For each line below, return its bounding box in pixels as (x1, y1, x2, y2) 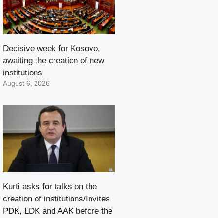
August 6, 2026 (3, 80, 50, 88)
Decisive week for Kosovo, (3, 44, 100, 54)
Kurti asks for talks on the (3, 182, 97, 192)
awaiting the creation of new (3, 56, 104, 66)
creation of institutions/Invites (3, 194, 110, 204)
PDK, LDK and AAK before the (3, 206, 112, 216)
